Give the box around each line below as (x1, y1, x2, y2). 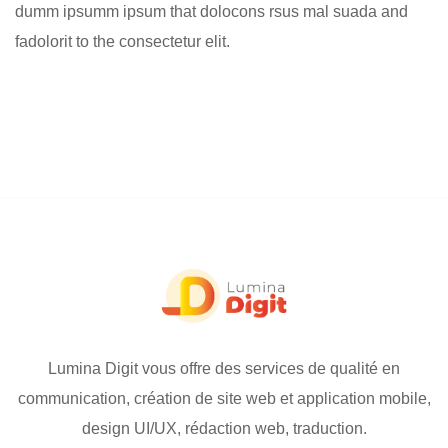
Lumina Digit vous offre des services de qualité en (48, 360, 400, 378)
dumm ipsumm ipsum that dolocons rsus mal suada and (15, 2, 408, 20)
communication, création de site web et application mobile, (17, 390, 431, 408)
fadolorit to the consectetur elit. (15, 32, 230, 50)
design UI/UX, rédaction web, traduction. (81, 420, 367, 438)
